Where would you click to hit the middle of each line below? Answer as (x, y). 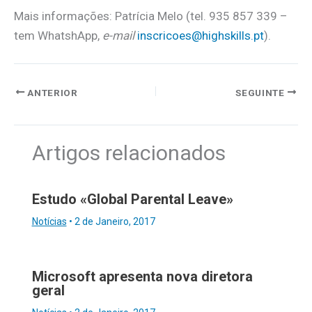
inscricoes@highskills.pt (201, 36)
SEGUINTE (262, 92)
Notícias (49, 222)
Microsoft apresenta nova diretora (142, 277)
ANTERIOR (51, 92)
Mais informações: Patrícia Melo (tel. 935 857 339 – (151, 16)
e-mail (118, 36)
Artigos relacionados (128, 153)
